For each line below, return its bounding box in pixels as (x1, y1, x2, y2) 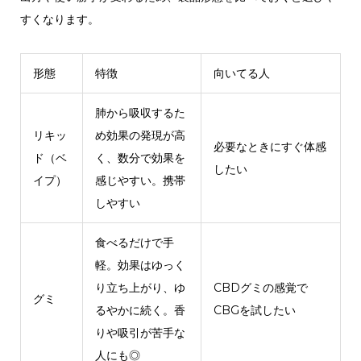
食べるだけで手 (94, 234, 174, 250)
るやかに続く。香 (94, 302, 185, 317)
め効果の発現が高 (94, 127, 185, 143)
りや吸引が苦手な (94, 325, 185, 340)
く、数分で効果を (94, 150, 185, 165)
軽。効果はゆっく (94, 257, 185, 272)
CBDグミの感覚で (213, 280, 308, 295)
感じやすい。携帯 (94, 172, 185, 188)
